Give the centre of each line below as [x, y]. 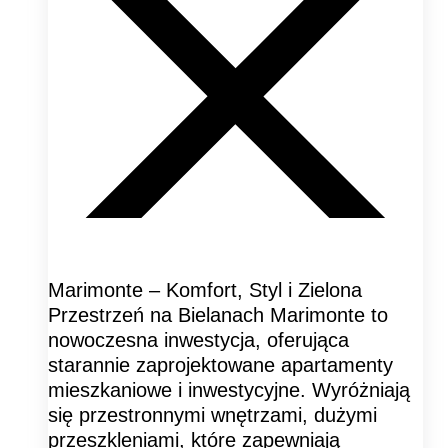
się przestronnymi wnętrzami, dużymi [212, 414]
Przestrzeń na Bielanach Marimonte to [218, 314]
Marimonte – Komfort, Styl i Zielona [205, 289]
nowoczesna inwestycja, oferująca [198, 339]
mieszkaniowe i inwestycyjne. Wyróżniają [229, 389]
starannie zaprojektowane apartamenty [220, 364]
